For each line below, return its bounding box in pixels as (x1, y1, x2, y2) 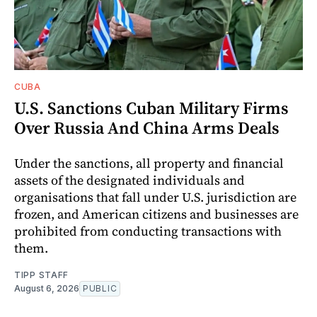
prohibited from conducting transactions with (14, 221, 282, 240)
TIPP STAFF (14, 269, 69, 280)
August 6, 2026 (14, 282, 79, 294)
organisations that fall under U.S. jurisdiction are (14, 188, 296, 206)
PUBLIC (83, 282, 117, 294)
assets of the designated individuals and (14, 171, 245, 189)
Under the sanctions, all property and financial (14, 154, 284, 172)
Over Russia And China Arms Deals (14, 115, 279, 139)
